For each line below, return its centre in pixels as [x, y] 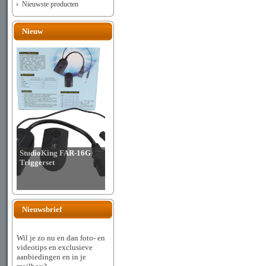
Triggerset [37, 162]
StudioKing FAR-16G [55, 153]
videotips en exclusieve [55, 248]
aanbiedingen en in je [51, 257]
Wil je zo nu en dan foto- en [61, 238]
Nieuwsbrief [42, 209]
